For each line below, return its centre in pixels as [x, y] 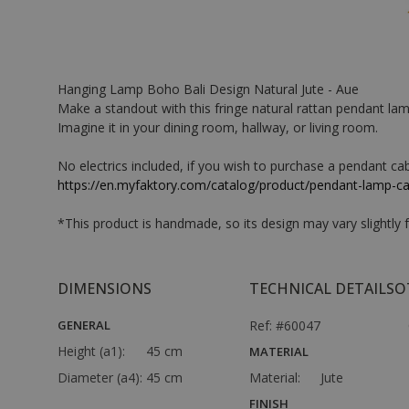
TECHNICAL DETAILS [322, 288]
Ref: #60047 [285, 325]
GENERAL [84, 325]
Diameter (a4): [102, 378]
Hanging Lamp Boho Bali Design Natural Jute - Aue [208, 89]
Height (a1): [93, 351]
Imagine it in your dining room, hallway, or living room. [218, 127]
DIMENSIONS [105, 288]
